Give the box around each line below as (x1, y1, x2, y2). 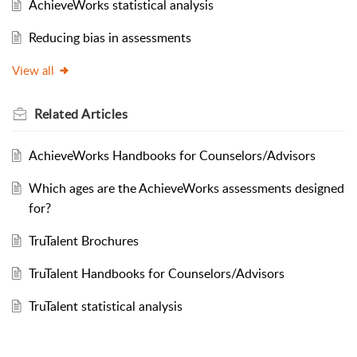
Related (34, 104, 81, 123)
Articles (81, 104, 127, 123)
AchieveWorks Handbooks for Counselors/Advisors (28, 146, 316, 164)
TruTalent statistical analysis (28, 296, 182, 315)
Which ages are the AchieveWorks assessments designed (28, 178, 344, 197)
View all (12, 61, 54, 78)
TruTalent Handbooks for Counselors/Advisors (28, 264, 284, 282)
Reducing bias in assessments (28, 28, 191, 46)
